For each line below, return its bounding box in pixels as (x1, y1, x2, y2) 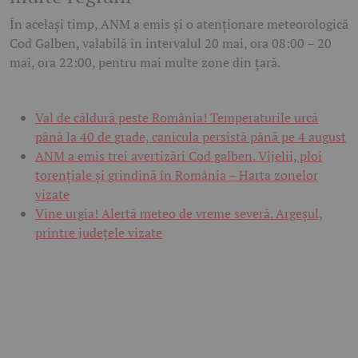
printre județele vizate (35, 223, 162, 241)
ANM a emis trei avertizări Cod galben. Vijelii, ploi (35, 146, 322, 165)
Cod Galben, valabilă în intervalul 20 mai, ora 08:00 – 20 (10, 34, 332, 52)
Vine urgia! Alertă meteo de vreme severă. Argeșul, (35, 204, 323, 222)
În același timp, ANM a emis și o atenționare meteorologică (10, 14, 348, 33)
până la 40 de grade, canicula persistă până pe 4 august (35, 127, 346, 145)
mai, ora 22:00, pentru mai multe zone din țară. (10, 53, 280, 71)
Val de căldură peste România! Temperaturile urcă (35, 108, 318, 126)
